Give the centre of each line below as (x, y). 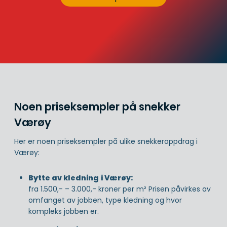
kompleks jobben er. (64, 211)
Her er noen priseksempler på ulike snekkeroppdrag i (106, 141)
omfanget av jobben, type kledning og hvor (105, 200)
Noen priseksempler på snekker (97, 107)
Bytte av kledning (64, 178)
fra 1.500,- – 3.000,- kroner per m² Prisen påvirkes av (120, 189)
